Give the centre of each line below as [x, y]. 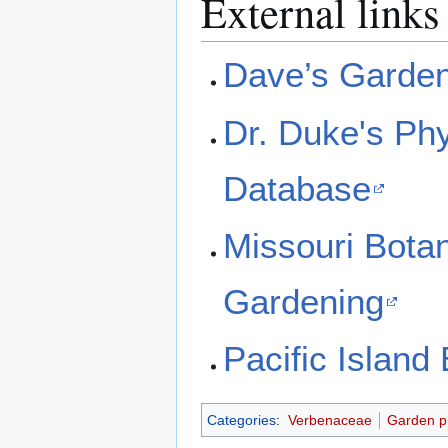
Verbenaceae [329, 419]
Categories [241, 419]
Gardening [304, 302]
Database [297, 188]
